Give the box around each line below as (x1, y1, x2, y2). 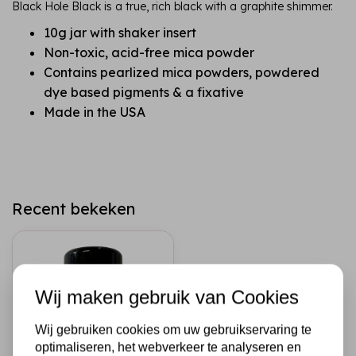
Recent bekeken (12, 199, 135, 219)
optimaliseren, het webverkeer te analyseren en (35, 340, 301, 354)
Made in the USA (44, 104, 145, 121)
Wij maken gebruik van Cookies (35, 286, 299, 308)
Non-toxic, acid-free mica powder (44, 44, 254, 61)
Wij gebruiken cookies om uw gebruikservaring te (35, 323, 311, 337)
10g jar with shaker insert (44, 25, 196, 41)
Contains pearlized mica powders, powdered (44, 64, 319, 81)
